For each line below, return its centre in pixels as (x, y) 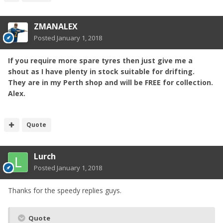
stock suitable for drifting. (145, 72)
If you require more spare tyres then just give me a (100, 61)
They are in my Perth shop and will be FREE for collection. (111, 83)
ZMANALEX (56, 27)
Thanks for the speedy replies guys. (65, 191)
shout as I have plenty (49, 72)
